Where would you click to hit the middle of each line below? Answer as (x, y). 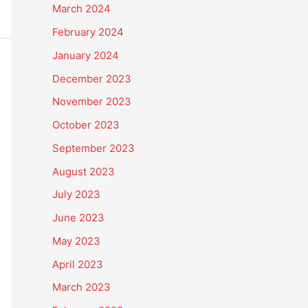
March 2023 (81, 287)
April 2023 (78, 264)
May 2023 (76, 241)
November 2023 (92, 102)
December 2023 (92, 78)
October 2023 (86, 125)
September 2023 (93, 148)
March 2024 (81, 9)
